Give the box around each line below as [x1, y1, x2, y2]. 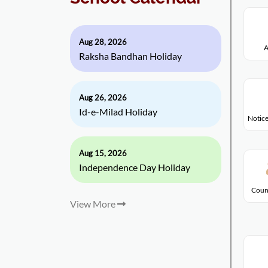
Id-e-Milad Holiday [79, 106, 157, 117]
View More [70, 198, 117, 209]
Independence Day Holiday [79, 162, 190, 173]
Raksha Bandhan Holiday [79, 50, 182, 62]
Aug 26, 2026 [79, 93, 127, 102]
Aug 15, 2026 [79, 148, 127, 158]
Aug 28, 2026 [79, 37, 127, 47]
